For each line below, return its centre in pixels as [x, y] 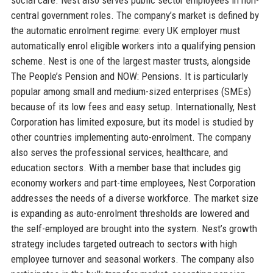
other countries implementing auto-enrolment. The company [131, 137]
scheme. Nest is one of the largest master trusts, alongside [130, 61]
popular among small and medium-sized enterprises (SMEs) [131, 91]
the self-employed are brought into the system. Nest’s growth [134, 228]
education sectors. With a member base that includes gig [126, 167]
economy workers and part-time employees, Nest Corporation [133, 183]
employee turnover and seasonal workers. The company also [132, 259]
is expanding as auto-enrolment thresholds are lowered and [130, 213]
